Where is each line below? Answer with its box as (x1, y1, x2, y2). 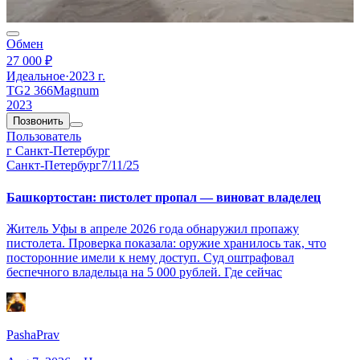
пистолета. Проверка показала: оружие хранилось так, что (6, 236, 326, 251)
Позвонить (13, 115, 63, 128)
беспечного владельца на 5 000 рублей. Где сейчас (6, 265, 282, 280)
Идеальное (6, 69, 65, 84)
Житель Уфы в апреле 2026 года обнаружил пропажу (6, 222, 299, 236)
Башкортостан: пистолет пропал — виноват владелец (6, 190, 321, 204)
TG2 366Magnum (6, 84, 99, 98)
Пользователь (6, 129, 81, 144)
